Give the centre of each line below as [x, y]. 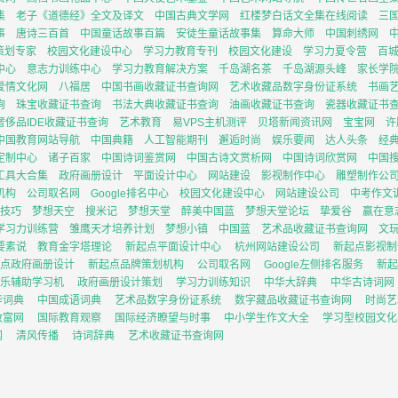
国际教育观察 [69, 318]
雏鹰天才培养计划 [112, 229]
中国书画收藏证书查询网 [160, 87]
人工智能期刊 [176, 140]
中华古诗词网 [362, 283]
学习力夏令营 [335, 52]
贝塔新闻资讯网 [295, 123]
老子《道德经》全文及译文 [80, 16]
